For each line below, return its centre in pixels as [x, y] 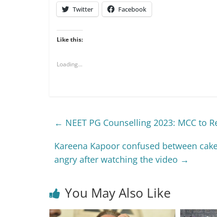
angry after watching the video [117, 160]
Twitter [83, 9]
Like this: [70, 40]
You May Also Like [118, 193]
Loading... [70, 64]
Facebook [132, 9]
